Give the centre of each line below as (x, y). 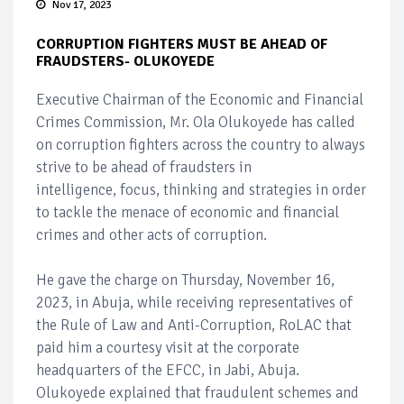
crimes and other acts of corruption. (151, 234)
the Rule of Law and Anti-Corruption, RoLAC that (194, 325)
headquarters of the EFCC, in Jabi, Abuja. (168, 370)
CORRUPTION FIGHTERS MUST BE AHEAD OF (182, 44)
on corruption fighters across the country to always (201, 144)
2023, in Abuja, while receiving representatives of (194, 302)
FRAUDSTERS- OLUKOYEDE (125, 61)
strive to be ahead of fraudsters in (144, 167)
